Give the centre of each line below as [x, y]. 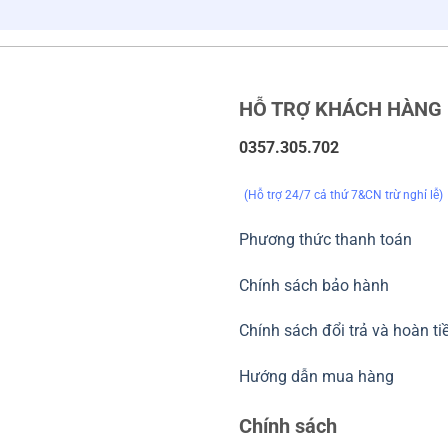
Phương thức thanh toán [325, 239]
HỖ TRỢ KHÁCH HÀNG [340, 109]
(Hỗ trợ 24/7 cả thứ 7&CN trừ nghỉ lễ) [343, 194]
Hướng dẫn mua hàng [316, 377]
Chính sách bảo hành [314, 285]
